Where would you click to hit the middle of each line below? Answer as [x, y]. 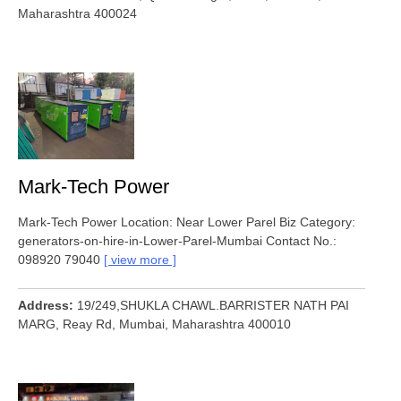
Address [43, 305]
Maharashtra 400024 [77, 13]
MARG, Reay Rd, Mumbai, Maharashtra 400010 [154, 324]
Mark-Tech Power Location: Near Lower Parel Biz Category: [187, 222]
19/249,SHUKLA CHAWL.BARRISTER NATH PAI [213, 305]
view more [140, 259]
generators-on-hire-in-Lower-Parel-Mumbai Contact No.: [177, 240]
